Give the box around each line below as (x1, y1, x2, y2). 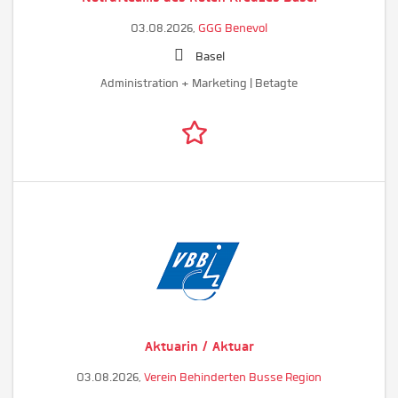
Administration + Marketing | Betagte (100, 76, 298, 92)
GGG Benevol (198, 20, 267, 36)
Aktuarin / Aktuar (144, 337, 254, 355)
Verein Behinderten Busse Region (144, 369, 322, 385)
